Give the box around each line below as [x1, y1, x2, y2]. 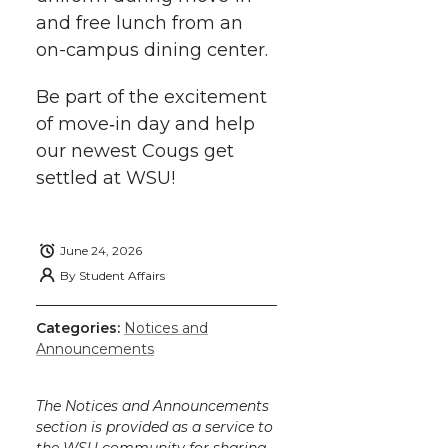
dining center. [139, 38, 268, 61]
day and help [132, 112, 255, 135]
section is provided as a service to [36, 417, 273, 436]
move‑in [58, 112, 132, 135]
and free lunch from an [36, 11, 243, 34]
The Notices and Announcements [36, 396, 269, 415]
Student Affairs [79, 267, 165, 283]
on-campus [36, 38, 139, 61]
